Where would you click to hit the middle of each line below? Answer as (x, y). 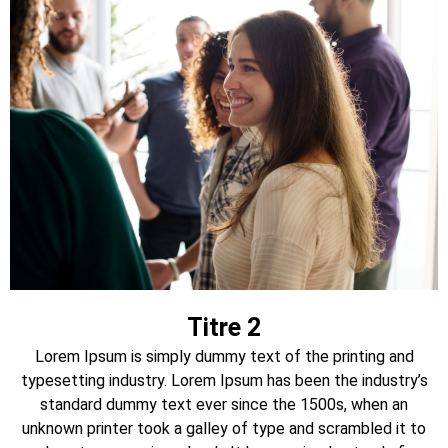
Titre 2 (224, 327)
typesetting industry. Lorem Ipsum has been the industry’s (224, 380)
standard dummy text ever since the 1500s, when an (224, 404)
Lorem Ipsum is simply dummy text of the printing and (224, 356)
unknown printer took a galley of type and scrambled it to (224, 428)
